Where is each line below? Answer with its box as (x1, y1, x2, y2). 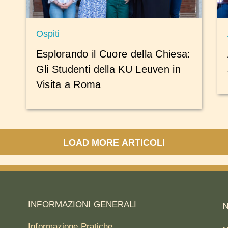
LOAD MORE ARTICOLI (63, 137, 165, 148)
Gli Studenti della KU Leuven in (36, 63, 181, 75)
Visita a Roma (36, 78, 101, 90)
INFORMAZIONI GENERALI (28, 199, 137, 210)
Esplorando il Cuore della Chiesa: (36, 48, 191, 60)
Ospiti (36, 28, 60, 39)
